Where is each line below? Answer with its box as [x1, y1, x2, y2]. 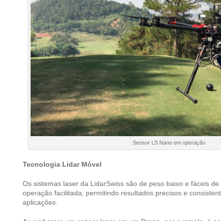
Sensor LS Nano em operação [132, 139, 205, 146]
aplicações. [23, 198, 58, 206]
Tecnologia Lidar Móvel [23, 160, 102, 168]
